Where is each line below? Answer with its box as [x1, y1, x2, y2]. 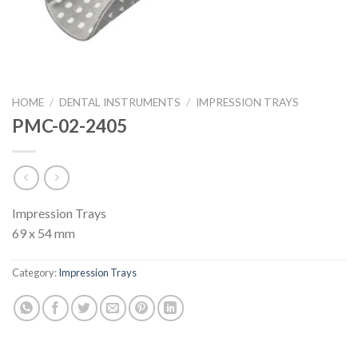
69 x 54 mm [12, 225, 75, 241]
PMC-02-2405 [12, 114, 127, 137]
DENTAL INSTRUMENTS [59, 96, 181, 109]
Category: [12, 266, 58, 280]
